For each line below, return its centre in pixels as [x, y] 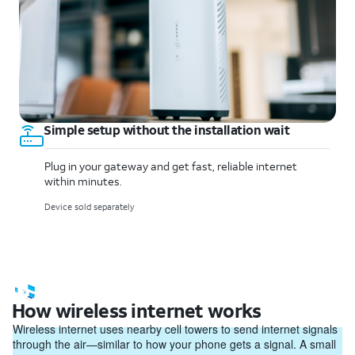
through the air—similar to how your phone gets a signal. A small [174, 344]
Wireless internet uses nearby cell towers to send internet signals [175, 329]
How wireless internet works [136, 311]
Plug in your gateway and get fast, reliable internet [171, 166]
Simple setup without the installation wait [167, 130]
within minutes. [83, 181]
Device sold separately [90, 207]
